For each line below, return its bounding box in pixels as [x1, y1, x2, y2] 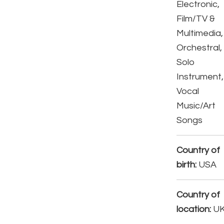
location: [176, 204, 211, 214]
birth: [176, 160, 197, 170]
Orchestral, [176, 43, 222, 53]
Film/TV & [176, 14, 215, 24]
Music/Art [176, 101, 216, 111]
